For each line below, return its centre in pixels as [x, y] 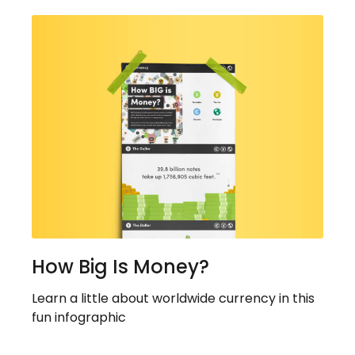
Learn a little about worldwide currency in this [173, 299]
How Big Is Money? [120, 267]
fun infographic [79, 318]
